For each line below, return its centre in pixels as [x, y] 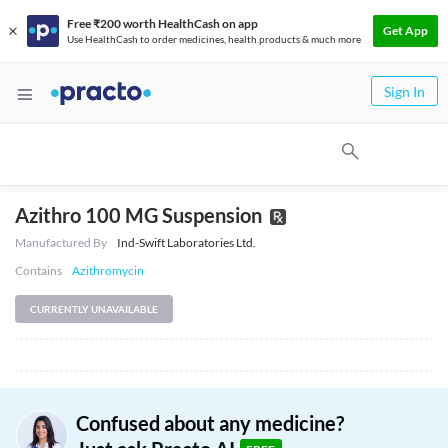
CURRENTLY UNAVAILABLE [94, 309]
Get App [405, 30]
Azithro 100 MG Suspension [138, 215]
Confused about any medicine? [210, 423]
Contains [38, 270]
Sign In [404, 91]
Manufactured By [61, 242]
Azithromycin [108, 270]
